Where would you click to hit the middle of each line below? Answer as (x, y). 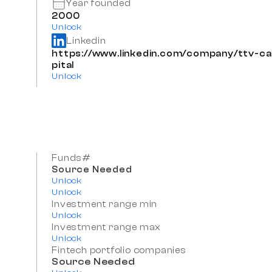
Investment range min (105, 205)
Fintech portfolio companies (119, 251)
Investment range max (107, 228)
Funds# (71, 158)
